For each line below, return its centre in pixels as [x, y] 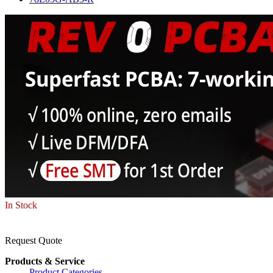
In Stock [21, 205]
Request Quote [34, 240]
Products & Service [45, 261]
